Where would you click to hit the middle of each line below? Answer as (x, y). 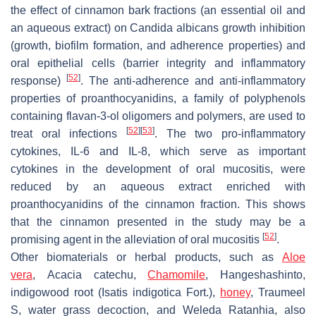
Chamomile (177, 274)
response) (38, 80)
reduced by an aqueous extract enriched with (158, 186)
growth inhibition (262, 28)
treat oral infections (68, 133)
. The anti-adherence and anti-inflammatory (193, 80)
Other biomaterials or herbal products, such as (146, 257)
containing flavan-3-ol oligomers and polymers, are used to (158, 116)
